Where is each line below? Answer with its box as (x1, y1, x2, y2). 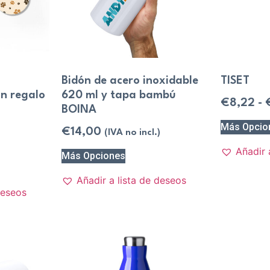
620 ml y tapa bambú (61, 90, 176, 101)
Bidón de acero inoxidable (61, 75, 198, 87)
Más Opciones (61, 149, 125, 162)
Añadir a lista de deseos (76, 174, 186, 186)
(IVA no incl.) (104, 128, 160, 138)
